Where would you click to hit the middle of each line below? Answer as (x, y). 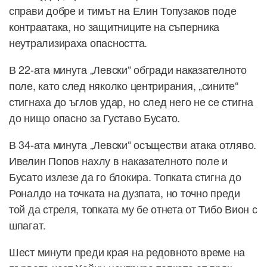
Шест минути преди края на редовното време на (127, 251)
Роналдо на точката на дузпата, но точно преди (125, 192)
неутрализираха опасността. (78, 42)
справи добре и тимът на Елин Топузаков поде (123, 10)
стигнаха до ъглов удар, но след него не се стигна (131, 101)
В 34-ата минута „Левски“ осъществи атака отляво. (133, 144)
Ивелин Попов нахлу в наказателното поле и (118, 160)
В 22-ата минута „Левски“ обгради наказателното (128, 69)
